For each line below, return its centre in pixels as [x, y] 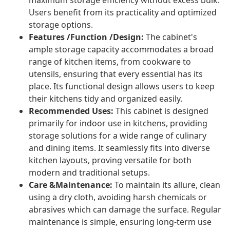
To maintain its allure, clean [166, 185]
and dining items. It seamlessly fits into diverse [119, 148]
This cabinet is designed [161, 111]
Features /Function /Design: [86, 37]
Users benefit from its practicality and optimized [123, 13]
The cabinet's [170, 37]
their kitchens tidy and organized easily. [106, 99]
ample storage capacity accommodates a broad [121, 50]
